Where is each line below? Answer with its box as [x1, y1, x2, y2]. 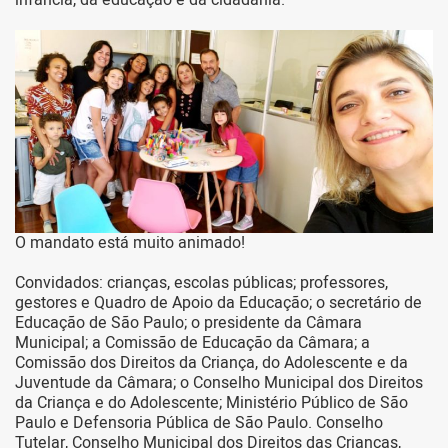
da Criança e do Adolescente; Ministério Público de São [15, 391, 408, 416]
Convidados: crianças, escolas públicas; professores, [15, 271, 388, 296]
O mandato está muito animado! [15, 231, 245, 256]
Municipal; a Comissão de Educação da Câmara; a [15, 331, 370, 356]
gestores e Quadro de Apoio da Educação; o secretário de [15, 291, 422, 316]
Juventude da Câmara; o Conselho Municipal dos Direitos [15, 371, 423, 396]
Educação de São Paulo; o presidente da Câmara [15, 311, 362, 336]
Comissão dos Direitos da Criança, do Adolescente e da [15, 351, 408, 376]
